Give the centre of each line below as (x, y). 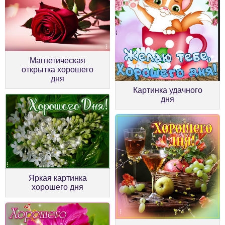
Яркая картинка (58, 178)
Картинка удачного (167, 90)
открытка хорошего (58, 69)
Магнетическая (58, 60)
